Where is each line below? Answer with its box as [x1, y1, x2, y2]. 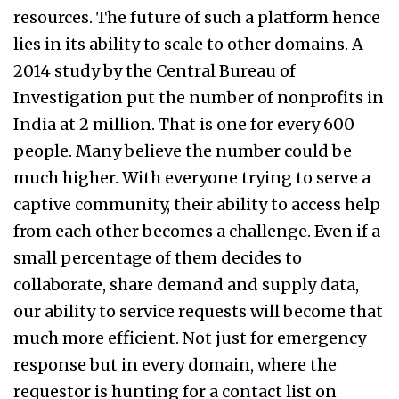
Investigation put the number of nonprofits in [13, 87, 384, 109]
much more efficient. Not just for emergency [13, 328, 366, 349]
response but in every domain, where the [13, 354, 337, 376]
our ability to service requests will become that [13, 301, 383, 322]
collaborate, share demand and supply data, [13, 274, 359, 296]
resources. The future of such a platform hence [13, 7, 380, 28]
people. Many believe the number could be [13, 141, 352, 162]
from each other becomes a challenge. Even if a [13, 221, 380, 242]
